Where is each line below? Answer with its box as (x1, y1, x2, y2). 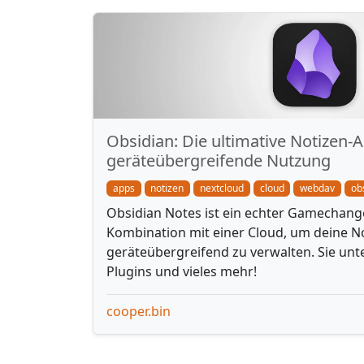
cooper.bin (106, 302, 171, 321)
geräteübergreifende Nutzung (106, 149, 331, 171)
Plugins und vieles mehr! (106, 262, 257, 281)
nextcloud (199, 181, 244, 195)
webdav (300, 181, 336, 195)
